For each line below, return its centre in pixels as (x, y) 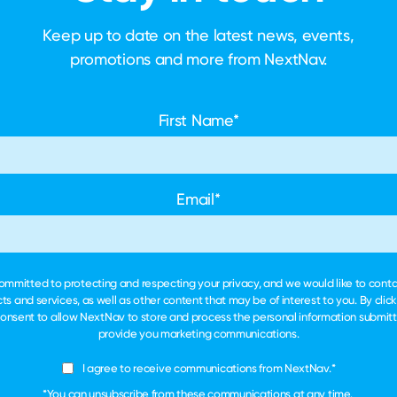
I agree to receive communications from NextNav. (206, 367)
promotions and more (148, 59)
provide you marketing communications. (198, 333)
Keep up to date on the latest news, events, (198, 35)
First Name (195, 120)
